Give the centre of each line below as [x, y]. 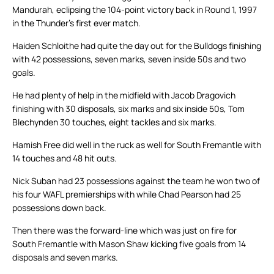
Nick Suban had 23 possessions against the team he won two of [136, 181]
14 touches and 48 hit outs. [65, 158]
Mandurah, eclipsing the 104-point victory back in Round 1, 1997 [135, 10]
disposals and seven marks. [65, 257]
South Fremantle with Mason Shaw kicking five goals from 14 [129, 244]
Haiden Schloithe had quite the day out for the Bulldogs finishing [137, 46]
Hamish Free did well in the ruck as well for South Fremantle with [137, 145]
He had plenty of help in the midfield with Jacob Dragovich [124, 95]
